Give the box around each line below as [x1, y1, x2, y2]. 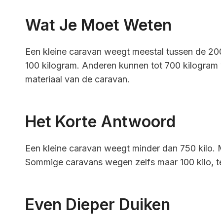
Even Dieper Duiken [25, 194, 170, 214]
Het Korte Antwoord [25, 111, 176, 131]
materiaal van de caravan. [25, 74, 130, 84]
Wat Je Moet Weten [25, 15, 172, 35]
